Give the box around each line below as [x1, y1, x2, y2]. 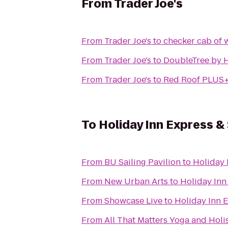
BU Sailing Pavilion [104, 156, 181, 168]
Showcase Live [104, 195, 162, 207]
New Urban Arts [104, 176, 168, 187]
